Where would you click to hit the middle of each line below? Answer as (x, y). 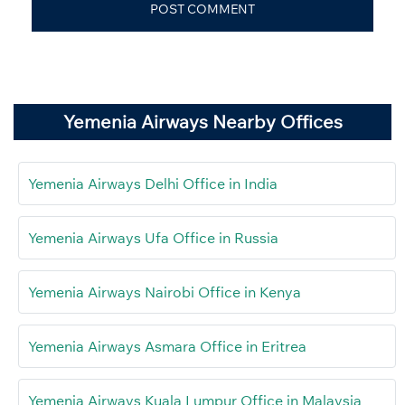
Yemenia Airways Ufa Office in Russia (153, 238)
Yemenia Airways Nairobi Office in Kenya (165, 292)
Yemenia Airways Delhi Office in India (153, 184)
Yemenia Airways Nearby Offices (202, 122)
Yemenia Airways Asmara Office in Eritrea (167, 347)
